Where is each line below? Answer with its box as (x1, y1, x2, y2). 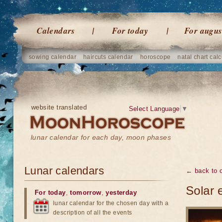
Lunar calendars (24, 165, 104, 177)
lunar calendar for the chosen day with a (53, 200, 168, 207)
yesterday (106, 189, 137, 196)
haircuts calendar (83, 54, 133, 60)
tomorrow (70, 189, 102, 196)
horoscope (140, 54, 171, 60)
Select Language (128, 105, 180, 112)
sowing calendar (29, 54, 76, 60)
